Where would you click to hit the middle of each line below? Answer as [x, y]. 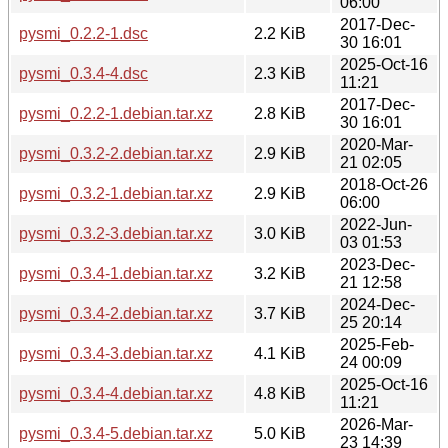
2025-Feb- [377, 344]
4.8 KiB [280, 393]
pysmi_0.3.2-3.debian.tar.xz [116, 233]
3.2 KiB [280, 273]
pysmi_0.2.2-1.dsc [83, 33]
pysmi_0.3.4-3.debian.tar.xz [116, 353]
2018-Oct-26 [384, 184]
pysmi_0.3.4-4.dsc [83, 73]
